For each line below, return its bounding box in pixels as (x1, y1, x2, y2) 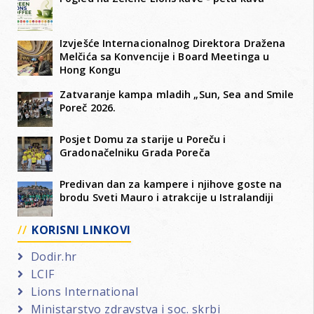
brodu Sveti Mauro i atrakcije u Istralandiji (60, 190, 274, 204)
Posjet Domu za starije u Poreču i (60, 132, 226, 146)
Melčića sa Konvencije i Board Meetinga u (60, 49, 270, 63)
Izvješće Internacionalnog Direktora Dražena (60, 36, 286, 50)
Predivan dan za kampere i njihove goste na (60, 177, 282, 191)
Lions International (30, 283, 138, 299)
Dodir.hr (30, 248, 77, 264)
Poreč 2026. (60, 100, 116, 114)
